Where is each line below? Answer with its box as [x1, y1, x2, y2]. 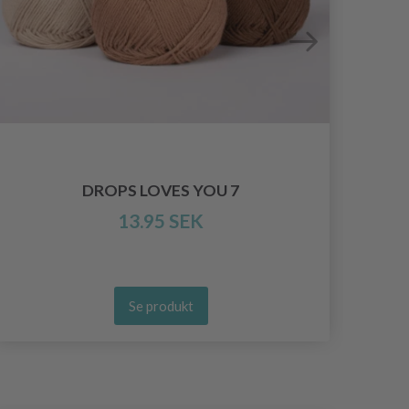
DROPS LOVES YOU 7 [82, 181, 239, 201]
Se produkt [128, 298, 194, 315]
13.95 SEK [118, 209, 204, 233]
